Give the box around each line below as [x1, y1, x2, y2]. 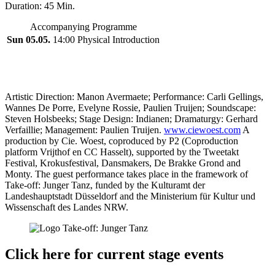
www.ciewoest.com [164, 124, 241, 135]
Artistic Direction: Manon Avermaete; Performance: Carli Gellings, [5, 91, 263, 102]
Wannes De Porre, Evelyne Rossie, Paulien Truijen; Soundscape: [5, 102, 256, 113]
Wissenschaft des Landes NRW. [5, 201, 128, 212]
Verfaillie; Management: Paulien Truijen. [5, 124, 164, 135]
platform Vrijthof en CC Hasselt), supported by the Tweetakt [5, 146, 239, 157]
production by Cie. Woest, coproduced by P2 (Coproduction [5, 135, 238, 146]
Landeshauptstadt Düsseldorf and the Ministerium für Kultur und [5, 190, 255, 201]
